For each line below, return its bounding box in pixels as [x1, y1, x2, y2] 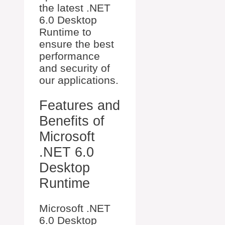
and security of [39, 62, 110, 74]
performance [39, 50, 100, 62]
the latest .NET [39, 2, 110, 14]
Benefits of [39, 113, 104, 129]
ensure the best [39, 38, 114, 50]
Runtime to [39, 26, 91, 38]
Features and [39, 97, 120, 113]
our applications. [39, 74, 119, 86]
